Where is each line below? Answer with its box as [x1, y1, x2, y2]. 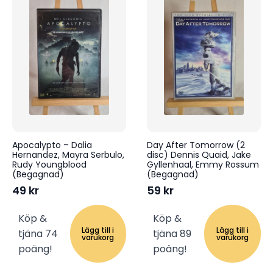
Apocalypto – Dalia [12, 139, 92, 152]
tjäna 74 [18, 227, 58, 241]
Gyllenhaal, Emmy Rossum [146, 158, 259, 171]
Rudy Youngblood [12, 158, 87, 171]
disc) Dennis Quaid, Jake [146, 149, 251, 161]
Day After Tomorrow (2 [146, 139, 245, 152]
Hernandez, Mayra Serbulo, [12, 149, 124, 161]
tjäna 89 [152, 227, 191, 241]
